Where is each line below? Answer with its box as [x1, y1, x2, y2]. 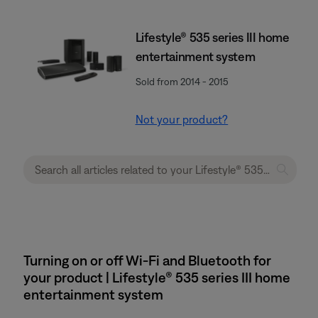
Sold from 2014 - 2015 [135, 76, 229, 87]
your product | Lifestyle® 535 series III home [23, 269, 290, 285]
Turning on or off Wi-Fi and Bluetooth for [23, 252, 271, 268]
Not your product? [135, 113, 229, 126]
